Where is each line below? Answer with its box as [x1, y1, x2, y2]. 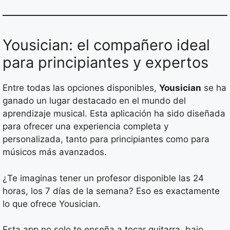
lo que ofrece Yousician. [3, 198, 101, 209]
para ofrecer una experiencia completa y [3, 121, 168, 132]
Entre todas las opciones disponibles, [3, 83, 159, 93]
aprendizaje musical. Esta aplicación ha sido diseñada [3, 108, 225, 119]
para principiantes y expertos [3, 53, 208, 72]
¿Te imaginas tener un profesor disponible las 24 [3, 172, 204, 183]
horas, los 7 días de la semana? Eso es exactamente [3, 185, 220, 196]
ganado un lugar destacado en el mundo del [3, 95, 186, 106]
